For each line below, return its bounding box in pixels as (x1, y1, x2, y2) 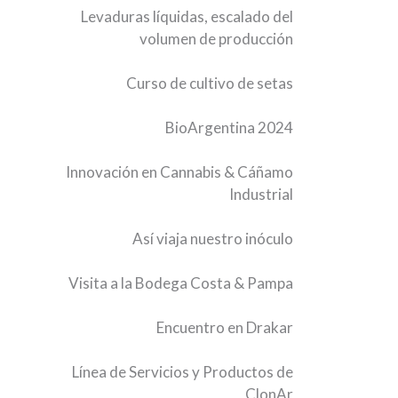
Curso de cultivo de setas (126, 74, 294, 92)
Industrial (229, 185, 294, 203)
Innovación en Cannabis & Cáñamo (66, 163, 294, 181)
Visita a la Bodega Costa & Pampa (68, 274, 294, 292)
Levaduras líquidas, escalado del (81, 7, 294, 26)
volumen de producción (139, 29, 294, 48)
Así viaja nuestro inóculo (132, 229, 294, 248)
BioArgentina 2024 (165, 118, 294, 137)
